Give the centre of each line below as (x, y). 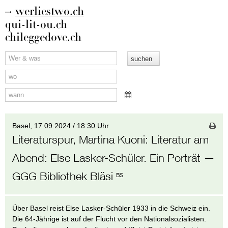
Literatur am (180, 139)
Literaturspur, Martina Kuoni (79, 139)
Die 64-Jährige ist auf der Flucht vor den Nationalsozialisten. (109, 219)
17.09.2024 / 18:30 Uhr (72, 125)
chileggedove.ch (43, 37)
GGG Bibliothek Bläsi (64, 176)
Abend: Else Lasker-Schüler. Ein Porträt (107, 158)
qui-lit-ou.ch (36, 24)
